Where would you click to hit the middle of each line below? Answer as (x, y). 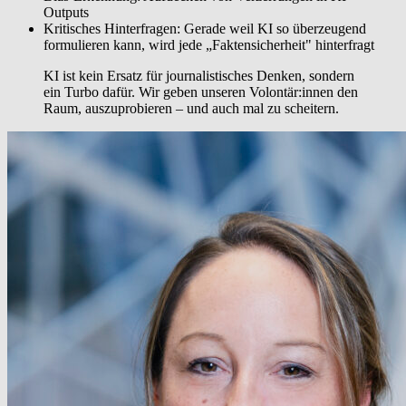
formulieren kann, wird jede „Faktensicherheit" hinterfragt (209, 45)
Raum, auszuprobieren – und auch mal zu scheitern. (191, 109)
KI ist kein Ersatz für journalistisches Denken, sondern (199, 76)
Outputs (68, 13)
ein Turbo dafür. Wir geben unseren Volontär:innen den (201, 92)
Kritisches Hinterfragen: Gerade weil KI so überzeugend (205, 29)
